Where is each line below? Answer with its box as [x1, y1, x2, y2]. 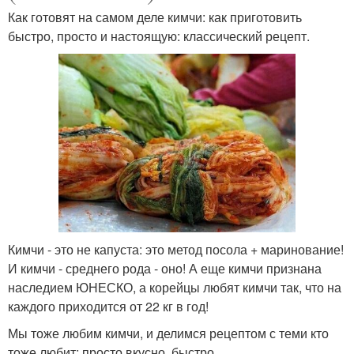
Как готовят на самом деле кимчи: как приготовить [8, 8, 302, 27]
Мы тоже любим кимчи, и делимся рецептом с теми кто [8, 323, 329, 342]
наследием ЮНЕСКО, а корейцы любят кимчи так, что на [8, 277, 341, 296]
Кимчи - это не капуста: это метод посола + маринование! [8, 239, 344, 258]
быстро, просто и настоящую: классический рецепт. [8, 27, 310, 46]
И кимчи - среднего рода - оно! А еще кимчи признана [8, 258, 322, 277]
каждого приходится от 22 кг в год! [8, 296, 209, 315]
